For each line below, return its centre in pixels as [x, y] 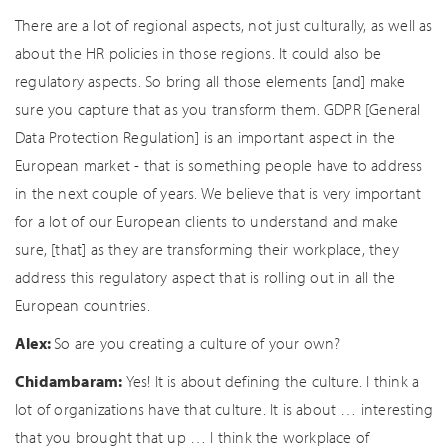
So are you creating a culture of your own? [197, 343]
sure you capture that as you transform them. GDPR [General [218, 109]
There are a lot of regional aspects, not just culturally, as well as [224, 25]
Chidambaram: [70, 381]
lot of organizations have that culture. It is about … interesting [224, 409]
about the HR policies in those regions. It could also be [198, 53]
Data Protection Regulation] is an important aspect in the [205, 137]
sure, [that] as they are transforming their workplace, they [207, 249]
